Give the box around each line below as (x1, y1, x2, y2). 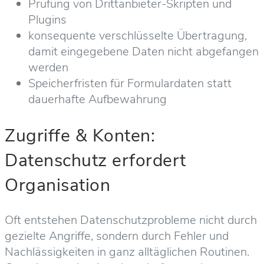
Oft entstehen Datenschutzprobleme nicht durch (5, 212, 257, 229)
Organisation (5, 173, 110, 197)
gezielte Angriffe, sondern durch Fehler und (5, 228, 229, 245)
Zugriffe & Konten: (5, 123, 155, 148)
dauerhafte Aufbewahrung (28, 91, 167, 107)
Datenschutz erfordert (5, 148, 186, 173)
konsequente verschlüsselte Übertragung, (28, 27, 247, 44)
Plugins (28, 11, 67, 28)
